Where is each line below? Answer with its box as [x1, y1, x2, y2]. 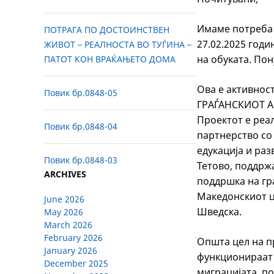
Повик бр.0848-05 [44, 87, 117, 99]
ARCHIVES [44, 168, 86, 180]
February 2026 [44, 232, 103, 244]
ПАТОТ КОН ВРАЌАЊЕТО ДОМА [44, 53, 176, 65]
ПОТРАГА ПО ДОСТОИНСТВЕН [44, 24, 169, 36]
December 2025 [44, 257, 108, 270]
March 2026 [44, 219, 92, 231]
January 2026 [44, 245, 97, 257]
